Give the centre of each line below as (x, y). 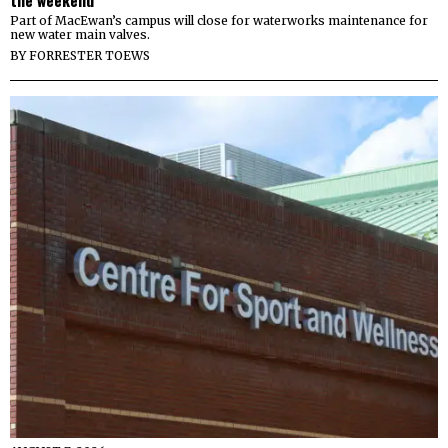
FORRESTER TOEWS (89, 55)
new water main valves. (80, 34)
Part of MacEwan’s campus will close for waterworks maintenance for (219, 20)
